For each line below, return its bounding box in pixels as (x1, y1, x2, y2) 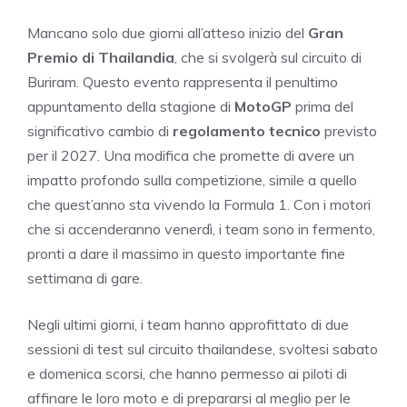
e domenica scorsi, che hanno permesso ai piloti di (27, 363, 347, 382)
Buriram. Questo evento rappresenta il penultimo (27, 72, 338, 91)
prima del (292, 96, 353, 115)
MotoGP (234, 96, 292, 115)
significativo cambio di (27, 121, 173, 140)
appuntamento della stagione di (27, 96, 234, 115)
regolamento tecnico (173, 121, 321, 140)
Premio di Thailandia (27, 47, 174, 66)
